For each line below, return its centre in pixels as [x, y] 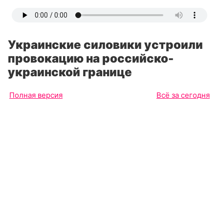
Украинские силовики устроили [105, 45]
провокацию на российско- [91, 58]
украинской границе [70, 72]
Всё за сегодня [183, 95]
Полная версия [36, 95]
